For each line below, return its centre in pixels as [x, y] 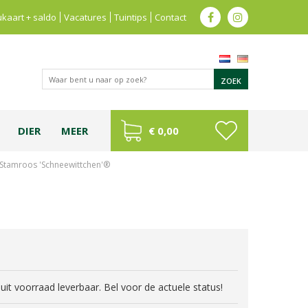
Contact [170, 17]
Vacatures [85, 17]
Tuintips [131, 17]
